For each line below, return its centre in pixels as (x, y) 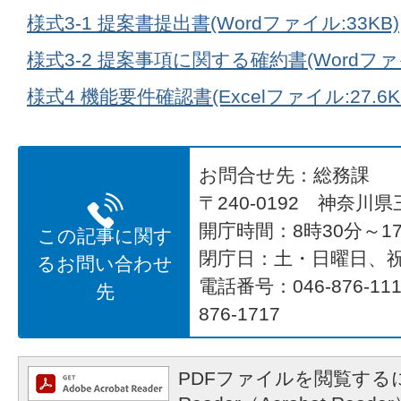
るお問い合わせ (105, 263)
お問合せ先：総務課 (284, 175)
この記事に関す (105, 235)
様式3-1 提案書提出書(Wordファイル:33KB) (213, 22)
